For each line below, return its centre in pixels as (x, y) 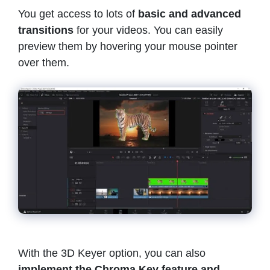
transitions (46, 30)
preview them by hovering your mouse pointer (128, 47)
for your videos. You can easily (148, 30)
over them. (45, 63)
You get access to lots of (78, 14)
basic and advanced (190, 14)
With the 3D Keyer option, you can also (112, 253)
